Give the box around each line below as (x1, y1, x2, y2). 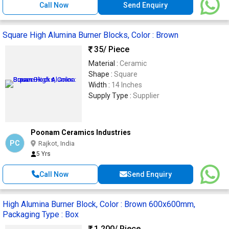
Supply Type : (88, 91, 133, 100)
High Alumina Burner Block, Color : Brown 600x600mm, (3, 199, 195, 209)
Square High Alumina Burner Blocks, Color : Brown (3, 30, 178, 40)
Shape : (88, 70, 114, 78)
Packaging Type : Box (3, 209, 79, 219)
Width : (88, 80, 111, 89)
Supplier (133, 91, 159, 100)
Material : (88, 59, 120, 67)
